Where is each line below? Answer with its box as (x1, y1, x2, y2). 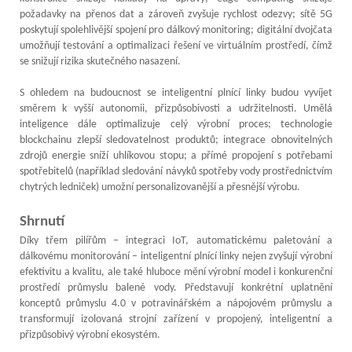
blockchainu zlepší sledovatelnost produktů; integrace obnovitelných (20, 134, 332, 146)
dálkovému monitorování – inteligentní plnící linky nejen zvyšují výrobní (20, 250, 332, 262)
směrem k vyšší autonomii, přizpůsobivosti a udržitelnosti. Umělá (20, 102, 332, 115)
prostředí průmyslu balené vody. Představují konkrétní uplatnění (20, 281, 332, 294)
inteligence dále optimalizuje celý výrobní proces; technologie (20, 118, 332, 130)
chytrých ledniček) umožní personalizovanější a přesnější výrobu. (20, 181, 300, 193)
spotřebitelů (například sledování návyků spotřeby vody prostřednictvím (20, 165, 332, 178)
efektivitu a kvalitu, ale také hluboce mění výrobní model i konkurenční (20, 266, 332, 278)
